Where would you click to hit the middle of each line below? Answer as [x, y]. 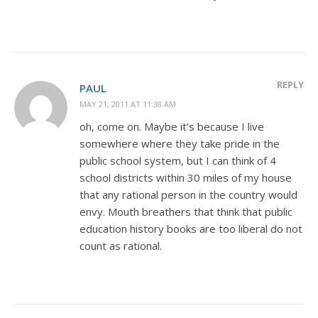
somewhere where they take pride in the [180, 143]
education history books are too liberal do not [191, 228]
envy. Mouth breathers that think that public [186, 211]
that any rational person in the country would [188, 194]
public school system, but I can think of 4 [178, 160]
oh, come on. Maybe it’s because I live [172, 126]
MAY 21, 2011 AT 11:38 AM [128, 104]
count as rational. [121, 245]
